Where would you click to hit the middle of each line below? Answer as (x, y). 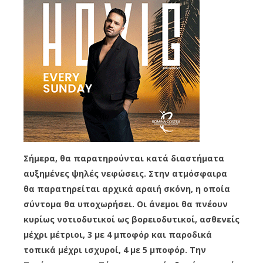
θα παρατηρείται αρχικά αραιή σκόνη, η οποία (127, 189)
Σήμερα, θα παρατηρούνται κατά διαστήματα (124, 159)
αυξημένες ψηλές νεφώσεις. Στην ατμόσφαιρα (125, 174)
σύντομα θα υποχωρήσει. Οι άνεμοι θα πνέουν (126, 204)
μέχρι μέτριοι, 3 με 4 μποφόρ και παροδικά (118, 235)
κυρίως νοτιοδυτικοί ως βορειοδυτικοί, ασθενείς (131, 220)
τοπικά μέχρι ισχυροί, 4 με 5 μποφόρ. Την (115, 250)
